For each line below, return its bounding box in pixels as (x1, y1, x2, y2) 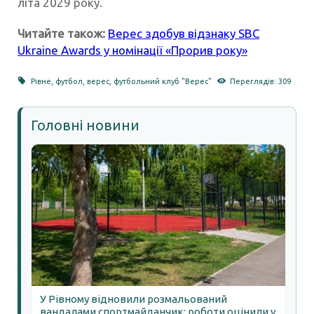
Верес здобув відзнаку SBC (108, 27, 259, 41)
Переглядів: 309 (229, 77, 291, 86)
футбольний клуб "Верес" (114, 77, 212, 86)
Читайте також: (18, 27, 105, 41)
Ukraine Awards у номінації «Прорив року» (18, 43, 247, 57)
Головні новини (31, 117, 139, 134)
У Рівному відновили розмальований (40, 293, 227, 306)
